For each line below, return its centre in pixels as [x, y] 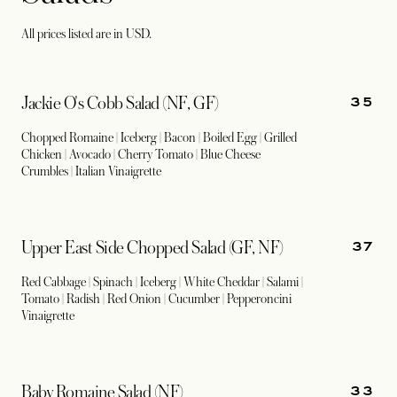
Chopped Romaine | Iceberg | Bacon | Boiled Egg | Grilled [159, 137]
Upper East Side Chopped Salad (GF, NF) [152, 248]
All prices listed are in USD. [86, 34]
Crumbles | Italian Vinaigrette [91, 171]
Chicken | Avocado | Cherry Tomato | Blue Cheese [141, 154]
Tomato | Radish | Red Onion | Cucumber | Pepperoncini [156, 299]
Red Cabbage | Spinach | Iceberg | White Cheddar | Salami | [162, 282]
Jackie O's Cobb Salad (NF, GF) [120, 104]
